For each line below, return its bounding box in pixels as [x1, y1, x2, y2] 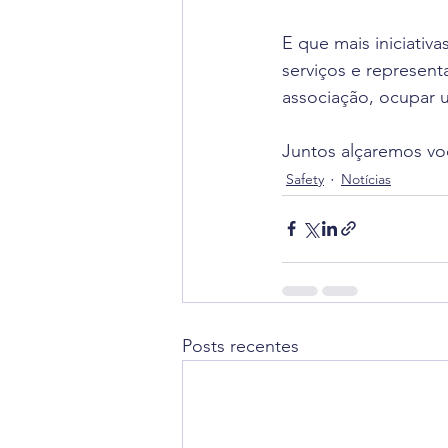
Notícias [341, 170, 391, 189]
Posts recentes [182, 334, 299, 357]
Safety [286, 170, 324, 189]
